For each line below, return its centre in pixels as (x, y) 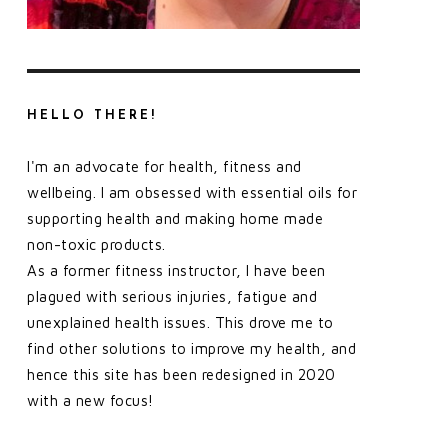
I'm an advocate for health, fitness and (164, 166)
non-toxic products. (96, 244)
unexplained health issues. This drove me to (180, 322)
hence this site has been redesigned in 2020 (181, 374)
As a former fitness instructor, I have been (176, 270)
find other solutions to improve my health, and (191, 348)
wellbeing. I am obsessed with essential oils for (192, 192)
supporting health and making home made (175, 218)
